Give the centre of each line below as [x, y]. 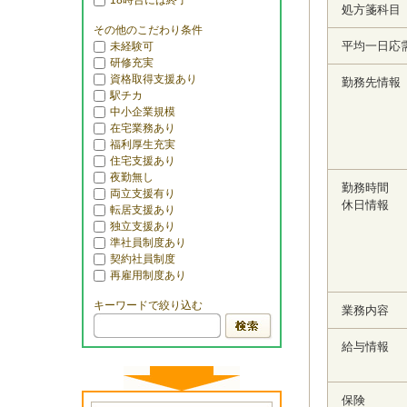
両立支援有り [142, 194]
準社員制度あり [148, 243]
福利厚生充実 [142, 144]
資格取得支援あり [153, 79]
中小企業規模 [142, 112]
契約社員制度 [142, 259]
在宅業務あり [142, 128]
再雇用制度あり [148, 275]
